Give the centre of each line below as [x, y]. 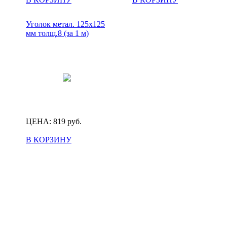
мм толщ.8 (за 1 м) [57, 33]
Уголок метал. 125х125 [65, 24]
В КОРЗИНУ [49, 139]
